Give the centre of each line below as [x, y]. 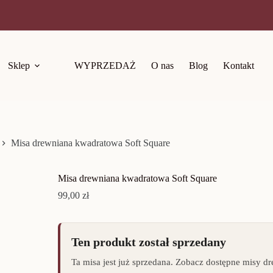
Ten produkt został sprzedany [148, 242]
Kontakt [239, 65]
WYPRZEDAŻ [105, 65]
